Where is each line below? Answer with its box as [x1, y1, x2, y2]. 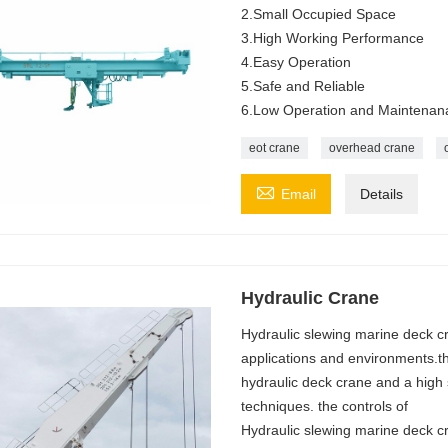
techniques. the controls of [240, 397, 408, 414]
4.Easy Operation [240, 53, 351, 70]
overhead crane [328, 140, 415, 155]
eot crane [248, 140, 300, 155]
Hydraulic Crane [240, 287, 379, 308]
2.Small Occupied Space [240, 5, 396, 22]
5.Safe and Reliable [240, 77, 365, 94]
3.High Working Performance [240, 29, 424, 46]
